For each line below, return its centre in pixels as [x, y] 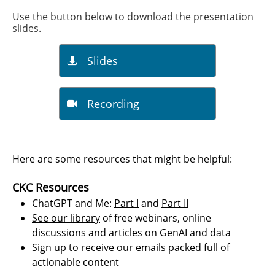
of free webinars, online [156, 218]
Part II [175, 203]
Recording [113, 103]
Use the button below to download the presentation [133, 17]
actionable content [76, 262]
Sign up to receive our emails [99, 247]
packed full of [198, 247]
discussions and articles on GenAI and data [131, 233]
